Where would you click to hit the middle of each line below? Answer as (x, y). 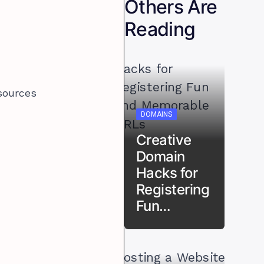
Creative (164, 140)
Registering (173, 189)
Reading (160, 29)
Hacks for (167, 173)
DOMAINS (156, 114)
